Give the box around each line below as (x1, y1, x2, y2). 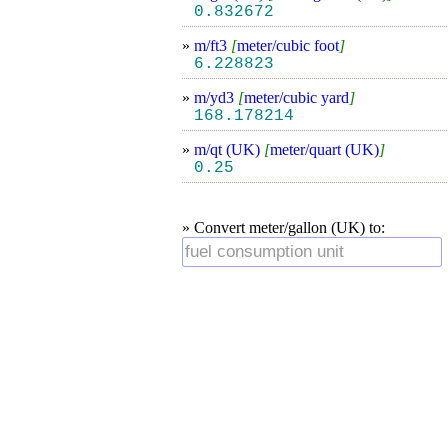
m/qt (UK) (194, 141, 264, 158)
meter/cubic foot (237, 37, 339, 54)
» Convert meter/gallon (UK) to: (182, 219, 385, 236)
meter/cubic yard (244, 89, 349, 106)
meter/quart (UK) (270, 141, 379, 158)
